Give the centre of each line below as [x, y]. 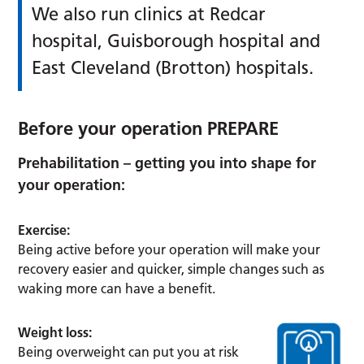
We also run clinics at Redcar [149, 14]
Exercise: [44, 230]
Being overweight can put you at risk [129, 351]
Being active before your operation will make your [169, 249]
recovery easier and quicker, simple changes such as [171, 269]
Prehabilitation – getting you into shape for [167, 162]
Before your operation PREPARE [149, 128]
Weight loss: [55, 332]
